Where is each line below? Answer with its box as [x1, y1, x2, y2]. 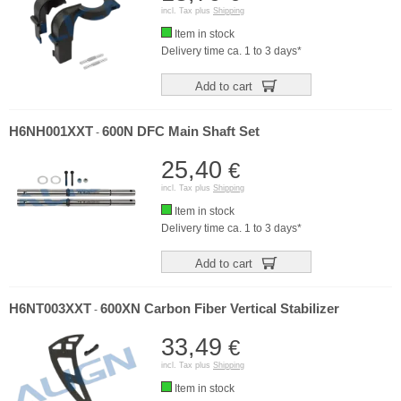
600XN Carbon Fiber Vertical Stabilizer [100, 302, 339, 316]
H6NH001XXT [9, 124, 93, 139]
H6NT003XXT [9, 302, 91, 316]
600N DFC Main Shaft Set [102, 124, 260, 139]
